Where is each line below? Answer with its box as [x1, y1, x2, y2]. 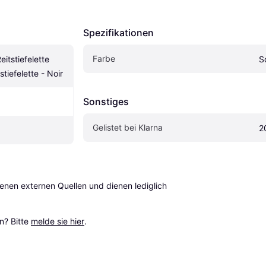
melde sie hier [31, 216, 84, 226]
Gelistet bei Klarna [93, 122, 163, 132]
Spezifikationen [83, 26, 154, 39]
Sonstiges [83, 95, 129, 107]
